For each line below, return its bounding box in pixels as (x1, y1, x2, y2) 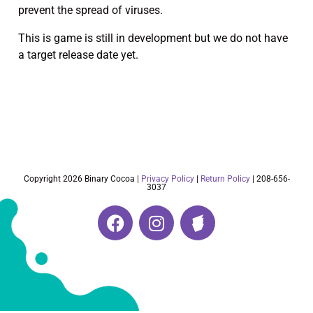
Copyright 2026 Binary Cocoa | (23, 174, 141, 184)
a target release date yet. (18, 48, 138, 61)
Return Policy (200, 174, 250, 184)
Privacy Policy (140, 174, 194, 184)
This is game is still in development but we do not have (18, 31, 288, 45)
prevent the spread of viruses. (18, 3, 163, 17)
